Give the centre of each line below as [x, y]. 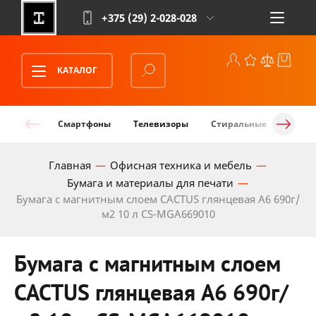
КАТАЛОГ [77, 70]
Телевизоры [161, 124]
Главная [69, 165]
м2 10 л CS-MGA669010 [158, 214]
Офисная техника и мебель [181, 165]
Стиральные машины [260, 124]
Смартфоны [84, 124]
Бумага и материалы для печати [150, 183]
